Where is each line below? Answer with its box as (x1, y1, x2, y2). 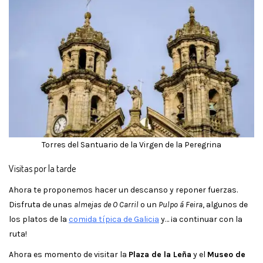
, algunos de (203, 200, 248, 210)
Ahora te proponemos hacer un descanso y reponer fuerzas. (9, 185, 238, 195)
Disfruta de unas (9, 200, 74, 210)
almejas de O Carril (74, 200, 139, 210)
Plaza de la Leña (129, 249, 191, 260)
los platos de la (9, 214, 69, 225)
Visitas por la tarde (9, 163, 76, 175)
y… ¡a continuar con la (159, 214, 242, 225)
